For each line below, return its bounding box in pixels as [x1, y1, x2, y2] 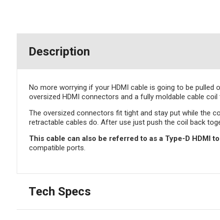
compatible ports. [28, 143, 85, 153]
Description [28, 45, 90, 59]
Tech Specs [28, 185, 91, 199]
